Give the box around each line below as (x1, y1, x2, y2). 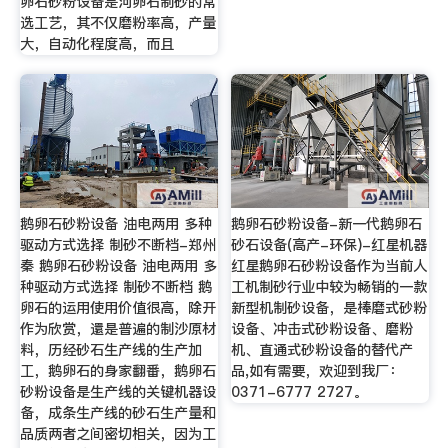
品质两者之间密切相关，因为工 (19, 423, 216, 444)
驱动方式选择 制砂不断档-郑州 (19, 234, 216, 255)
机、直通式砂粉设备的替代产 (231, 339, 414, 360)
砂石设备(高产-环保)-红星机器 (231, 234, 428, 255)
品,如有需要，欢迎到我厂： (231, 360, 404, 381)
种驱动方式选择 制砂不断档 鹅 (19, 276, 212, 297)
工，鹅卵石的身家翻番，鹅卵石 (19, 360, 216, 381)
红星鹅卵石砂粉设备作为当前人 (231, 255, 428, 276)
